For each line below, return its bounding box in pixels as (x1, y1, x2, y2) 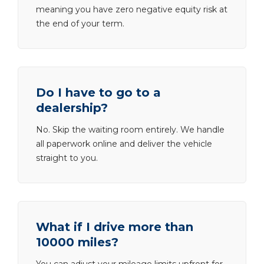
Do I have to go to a (36, 85, 161, 100)
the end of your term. (36, 18, 124, 29)
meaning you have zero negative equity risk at (36, 4, 227, 15)
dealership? (36, 101, 108, 115)
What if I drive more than (36, 220, 193, 234)
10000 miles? (36, 235, 118, 249)
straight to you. (36, 153, 98, 163)
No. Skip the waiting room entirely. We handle (36, 124, 225, 135)
